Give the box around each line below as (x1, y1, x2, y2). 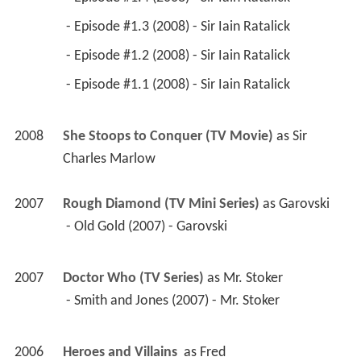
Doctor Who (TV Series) (62, 271, 204, 287)
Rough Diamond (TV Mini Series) (62, 197, 259, 213)
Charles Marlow (62, 151, 156, 168)
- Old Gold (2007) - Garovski (65, 219, 230, 235)
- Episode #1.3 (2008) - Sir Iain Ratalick (65, 19, 293, 35)
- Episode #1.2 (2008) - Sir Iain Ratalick (65, 48, 293, 64)
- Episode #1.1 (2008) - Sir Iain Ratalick (65, 77, 293, 93)
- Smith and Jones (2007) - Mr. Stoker (65, 293, 283, 309)
